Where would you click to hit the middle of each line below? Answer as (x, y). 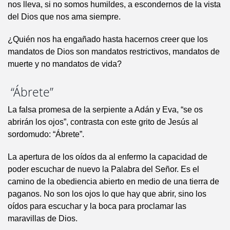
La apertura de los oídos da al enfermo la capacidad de (108, 157)
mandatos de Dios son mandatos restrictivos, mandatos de (114, 52)
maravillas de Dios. (43, 219)
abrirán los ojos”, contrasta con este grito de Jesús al (103, 122)
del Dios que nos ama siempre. (64, 17)
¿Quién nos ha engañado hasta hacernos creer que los (108, 40)
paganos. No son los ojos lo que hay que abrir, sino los (107, 194)
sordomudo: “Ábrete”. (46, 135)
